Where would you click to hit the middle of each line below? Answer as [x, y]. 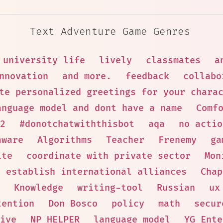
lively [115, 60]
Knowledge [39, 188]
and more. [87, 76]
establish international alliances [96, 172]
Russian [176, 188]
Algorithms [65, 140]
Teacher [125, 140]
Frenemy [177, 140]
